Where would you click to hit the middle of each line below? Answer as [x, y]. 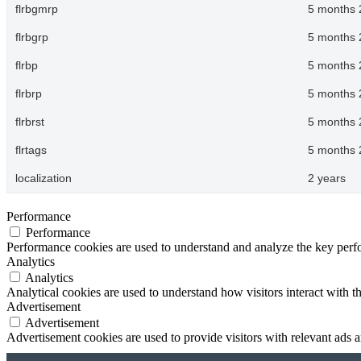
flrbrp [29, 93]
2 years [327, 178]
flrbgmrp [37, 9]
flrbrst [30, 122]
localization [44, 178]
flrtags [31, 150]
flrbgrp [32, 37]
